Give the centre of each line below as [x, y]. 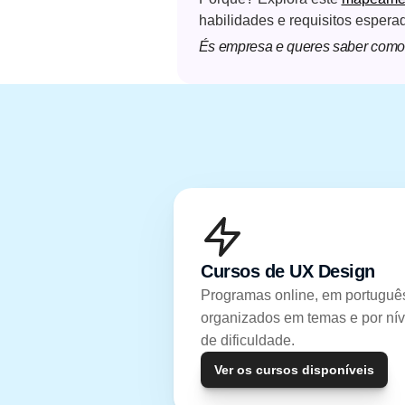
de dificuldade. [248, 340]
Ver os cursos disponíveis [294, 370]
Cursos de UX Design [288, 271]
